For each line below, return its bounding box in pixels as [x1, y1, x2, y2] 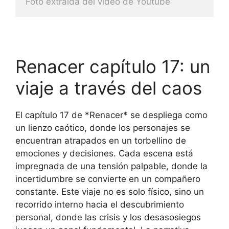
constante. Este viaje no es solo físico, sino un [15, 186, 204, 197]
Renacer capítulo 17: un [15, 55, 210, 77]
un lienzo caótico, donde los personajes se [15, 122, 190, 133]
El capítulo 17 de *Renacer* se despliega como [15, 109, 208, 120]
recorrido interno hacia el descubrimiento [15, 199, 184, 210]
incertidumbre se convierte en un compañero [15, 173, 200, 184]
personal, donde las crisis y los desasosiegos [15, 212, 201, 222]
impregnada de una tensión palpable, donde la [15, 161, 208, 171]
